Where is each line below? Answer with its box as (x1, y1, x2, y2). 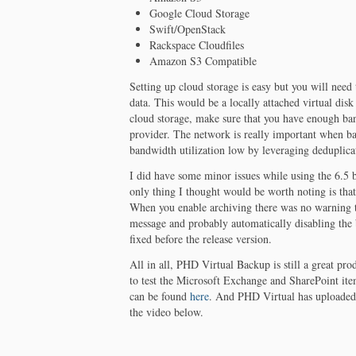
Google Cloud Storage (149, 5, 250, 21)
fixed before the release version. (130, 230, 273, 246)
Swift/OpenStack (149, 21, 226, 37)
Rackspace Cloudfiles (149, 37, 245, 52)
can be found (130, 288, 191, 304)
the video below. (130, 304, 204, 319)
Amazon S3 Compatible (149, 52, 257, 68)
